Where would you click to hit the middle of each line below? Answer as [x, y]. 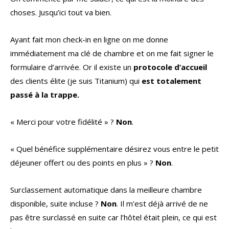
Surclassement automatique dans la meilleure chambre [106, 190]
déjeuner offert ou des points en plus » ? [83, 163]
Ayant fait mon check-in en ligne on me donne [89, 40]
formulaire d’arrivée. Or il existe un [72, 67]
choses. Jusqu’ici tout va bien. [61, 13]
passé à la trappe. [45, 95]
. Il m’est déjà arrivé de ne [162, 204]
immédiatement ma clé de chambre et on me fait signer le [112, 53]
